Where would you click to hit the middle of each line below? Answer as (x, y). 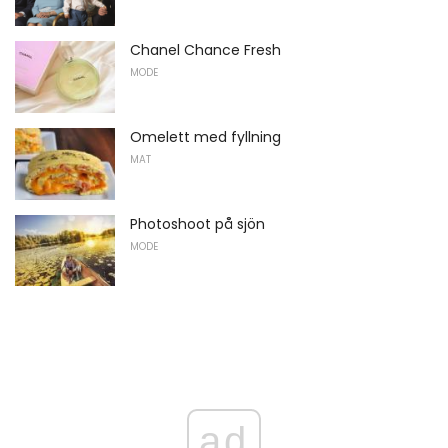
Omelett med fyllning (205, 136)
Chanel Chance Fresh (205, 50)
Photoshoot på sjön (197, 223)
